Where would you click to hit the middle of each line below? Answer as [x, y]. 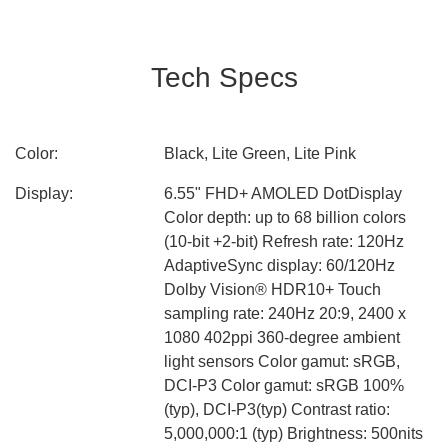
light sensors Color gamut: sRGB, [282, 361]
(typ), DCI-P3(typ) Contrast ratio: [277, 409]
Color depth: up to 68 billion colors [285, 217]
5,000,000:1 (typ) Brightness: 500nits [294, 433]
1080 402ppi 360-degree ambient [282, 337]
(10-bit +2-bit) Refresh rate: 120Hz [284, 241]
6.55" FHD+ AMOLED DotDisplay [283, 193]
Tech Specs [224, 77]
